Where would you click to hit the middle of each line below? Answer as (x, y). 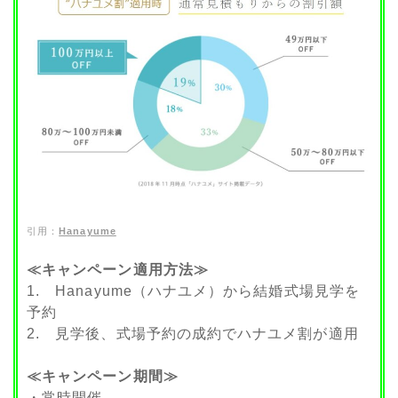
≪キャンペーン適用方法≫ (118, 270)
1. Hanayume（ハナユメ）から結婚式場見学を (193, 291)
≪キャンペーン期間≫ (103, 377)
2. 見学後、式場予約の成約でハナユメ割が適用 (193, 334)
